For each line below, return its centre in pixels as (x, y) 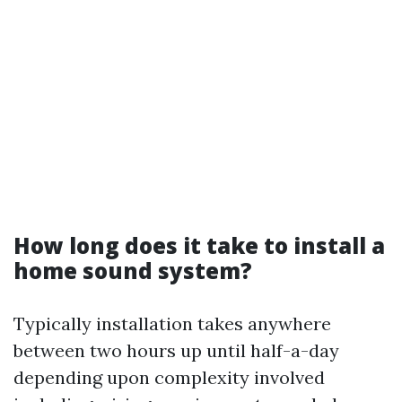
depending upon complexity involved (169, 377)
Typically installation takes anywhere (172, 323)
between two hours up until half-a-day (176, 350)
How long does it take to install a (199, 245)
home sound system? (133, 271)
